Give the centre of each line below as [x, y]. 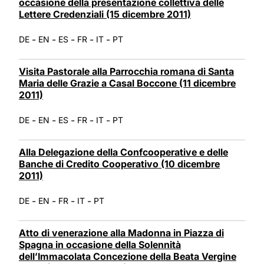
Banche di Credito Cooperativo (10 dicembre [119, 164]
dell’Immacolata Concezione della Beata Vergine [128, 256]
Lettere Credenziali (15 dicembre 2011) [105, 14]
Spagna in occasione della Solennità [100, 244]
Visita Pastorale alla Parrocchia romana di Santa [126, 71]
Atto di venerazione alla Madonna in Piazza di [121, 232]
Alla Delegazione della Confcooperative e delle [123, 152]
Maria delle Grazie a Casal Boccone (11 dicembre [127, 83]
